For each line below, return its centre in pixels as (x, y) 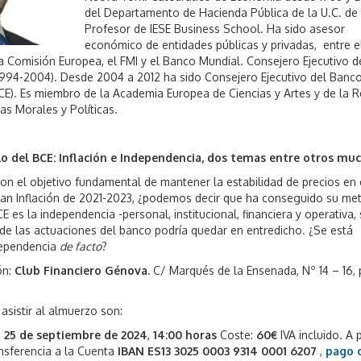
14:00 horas (185, 335)
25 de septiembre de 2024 (76, 335)
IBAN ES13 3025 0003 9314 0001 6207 (218, 351)
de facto (81, 247)
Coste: (237, 335)
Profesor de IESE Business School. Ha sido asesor (215, 29)
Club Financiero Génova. (84, 271)
